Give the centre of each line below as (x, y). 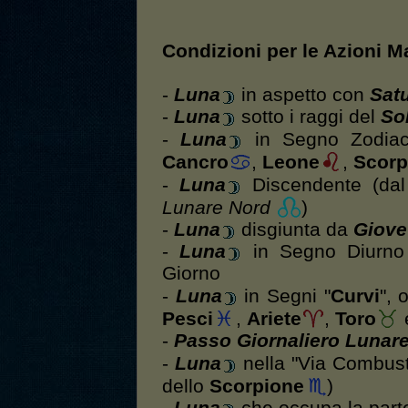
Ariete (274, 319)
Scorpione (257, 387)
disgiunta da (295, 230)
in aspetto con (303, 95)
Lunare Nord (216, 208)
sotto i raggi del (308, 117)
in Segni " (284, 296)
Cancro (195, 163)
